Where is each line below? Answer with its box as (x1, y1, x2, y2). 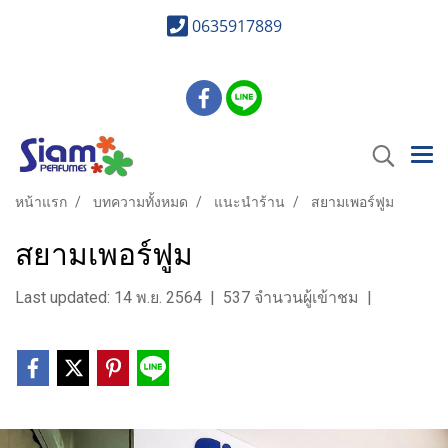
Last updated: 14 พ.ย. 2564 (15, 288, 202, 307)
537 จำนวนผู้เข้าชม (223, 288, 359, 307)
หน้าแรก (15, 194, 67, 210)
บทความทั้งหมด (93, 194, 188, 210)
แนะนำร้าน (214, 194, 285, 210)
